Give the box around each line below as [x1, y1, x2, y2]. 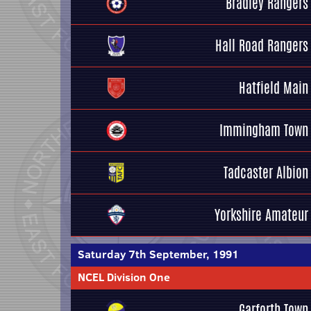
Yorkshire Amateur [215, 205, 308, 225]
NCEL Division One [78, 269, 170, 285]
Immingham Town [219, 120, 308, 140]
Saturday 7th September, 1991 [78, 246, 239, 262]
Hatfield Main [239, 78, 308, 98]
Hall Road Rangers [215, 35, 308, 56]
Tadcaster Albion [224, 162, 308, 183]
